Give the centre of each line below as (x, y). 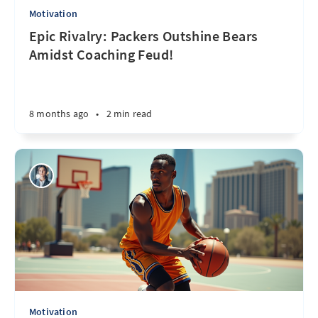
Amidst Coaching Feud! (102, 54)
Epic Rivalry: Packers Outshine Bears (144, 36)
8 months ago (59, 114)
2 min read (129, 114)
